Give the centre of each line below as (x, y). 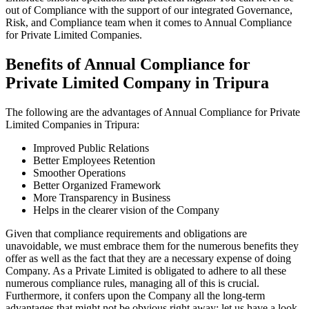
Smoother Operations (79, 172)
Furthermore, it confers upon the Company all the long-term (135, 295)
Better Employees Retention (94, 160)
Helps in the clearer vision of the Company (126, 210)
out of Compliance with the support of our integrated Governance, (149, 10)
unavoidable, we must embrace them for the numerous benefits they (152, 246)
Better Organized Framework (97, 185)
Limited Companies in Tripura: (74, 124)
